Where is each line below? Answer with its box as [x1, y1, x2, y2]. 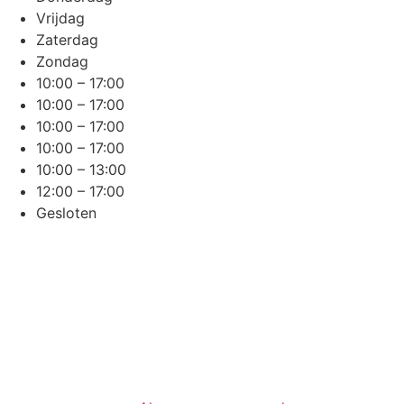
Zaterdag [36, 30, 98, 49]
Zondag [36, 51, 88, 70]
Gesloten [36, 203, 96, 222]
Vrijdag [36, 8, 85, 27]
